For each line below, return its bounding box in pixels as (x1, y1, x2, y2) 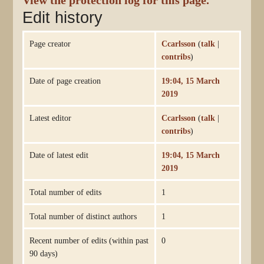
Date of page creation (29, 75, 101, 85)
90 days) (29, 248, 58, 258)
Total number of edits (29, 187, 101, 197)
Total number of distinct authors (29, 211, 137, 221)
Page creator (29, 38, 71, 48)
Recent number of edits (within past (29, 235, 148, 245)
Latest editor (29, 113, 71, 123)
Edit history (22, 8, 103, 27)
